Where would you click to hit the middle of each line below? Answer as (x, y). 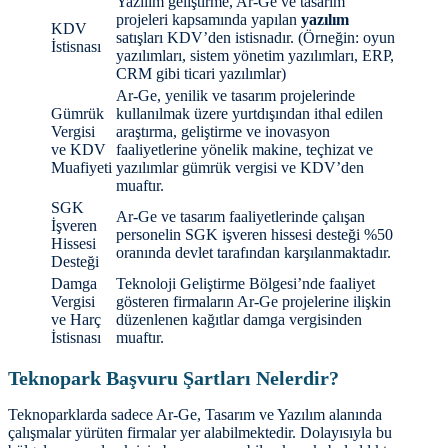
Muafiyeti (81, 168)
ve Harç (76, 320)
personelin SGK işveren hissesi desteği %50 (254, 235)
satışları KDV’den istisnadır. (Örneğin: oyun (255, 38)
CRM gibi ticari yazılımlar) (201, 74)
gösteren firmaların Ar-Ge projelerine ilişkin (253, 302)
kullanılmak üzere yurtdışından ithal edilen (249, 114)
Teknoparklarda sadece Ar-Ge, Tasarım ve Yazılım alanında (195, 415)
